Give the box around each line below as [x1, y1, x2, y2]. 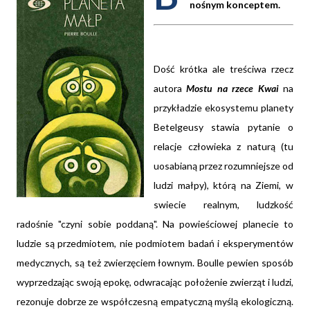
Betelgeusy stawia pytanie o [154, 121, 293, 134]
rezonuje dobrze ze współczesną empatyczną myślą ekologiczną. [17, 295, 293, 308]
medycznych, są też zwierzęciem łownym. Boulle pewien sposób [17, 257, 293, 269]
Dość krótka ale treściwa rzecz [154, 63, 293, 75]
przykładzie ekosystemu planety [154, 102, 293, 114]
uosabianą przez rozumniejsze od [154, 160, 293, 172]
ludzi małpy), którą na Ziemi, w [154, 179, 293, 192]
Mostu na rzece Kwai [186, 82, 279, 95]
